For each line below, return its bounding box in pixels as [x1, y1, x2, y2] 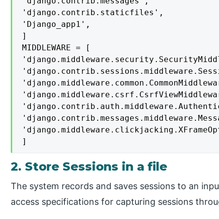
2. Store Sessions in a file [11, 159, 168, 174]
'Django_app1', [22, 20, 91, 29]
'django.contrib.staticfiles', [22, 8, 164, 18]
